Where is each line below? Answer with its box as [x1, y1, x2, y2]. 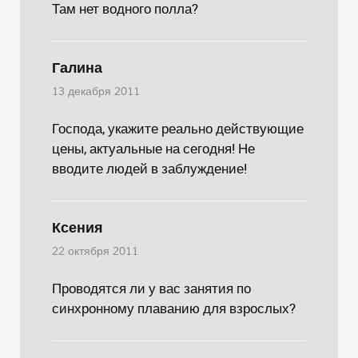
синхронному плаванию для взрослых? [52, 299, 296, 317]
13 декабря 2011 [52, 85, 140, 99]
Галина [52, 59, 102, 77]
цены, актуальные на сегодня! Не [52, 139, 255, 157]
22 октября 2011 [52, 245, 138, 259]
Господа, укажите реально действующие [52, 119, 304, 137]
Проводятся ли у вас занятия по [52, 279, 251, 297]
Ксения [52, 219, 103, 237]
